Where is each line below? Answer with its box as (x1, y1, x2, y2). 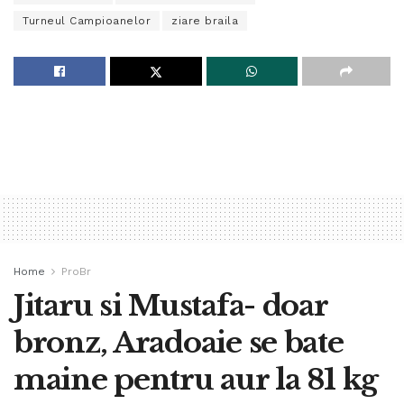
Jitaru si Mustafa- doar (14, 288, 327, 325)
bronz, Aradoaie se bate (14, 325, 344, 362)
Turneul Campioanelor (23, 14, 151, 27)
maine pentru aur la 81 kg (14, 362, 379, 399)
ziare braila (171, 14, 238, 27)
